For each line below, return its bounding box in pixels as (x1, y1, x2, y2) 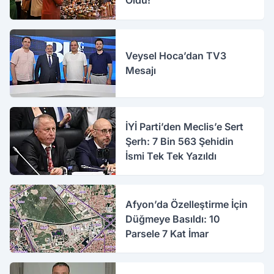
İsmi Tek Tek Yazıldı (125, 149, 217, 162)
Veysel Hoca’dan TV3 (125, 50, 227, 62)
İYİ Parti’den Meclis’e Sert (125, 120, 244, 133)
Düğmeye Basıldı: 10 (125, 212, 221, 225)
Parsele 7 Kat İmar (125, 227, 209, 240)
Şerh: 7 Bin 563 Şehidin (125, 135, 234, 147)
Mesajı (125, 64, 157, 77)
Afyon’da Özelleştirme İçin (125, 198, 248, 210)
